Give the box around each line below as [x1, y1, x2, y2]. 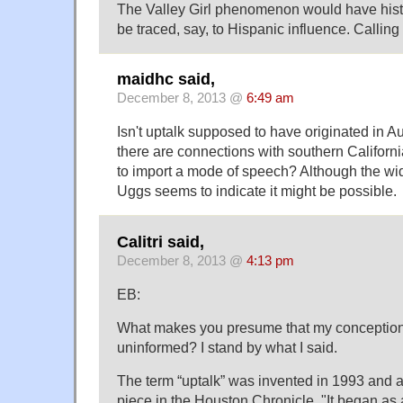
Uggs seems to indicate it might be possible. [117, 183, 397, 200]
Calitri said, [117, 232, 204, 251]
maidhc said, [117, 70, 215, 89]
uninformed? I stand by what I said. [117, 338, 337, 355]
